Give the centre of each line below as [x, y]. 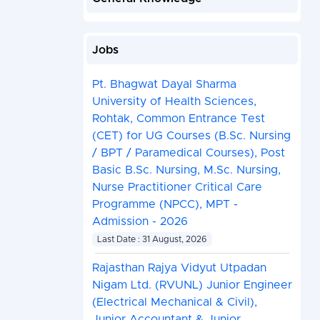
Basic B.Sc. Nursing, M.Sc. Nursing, [186, 170]
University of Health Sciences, [174, 102]
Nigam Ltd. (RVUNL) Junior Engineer [192, 285]
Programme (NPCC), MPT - [165, 205]
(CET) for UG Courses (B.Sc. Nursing [191, 136]
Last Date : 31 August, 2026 [152, 240]
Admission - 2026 [140, 222]
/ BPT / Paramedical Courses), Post [188, 153]
